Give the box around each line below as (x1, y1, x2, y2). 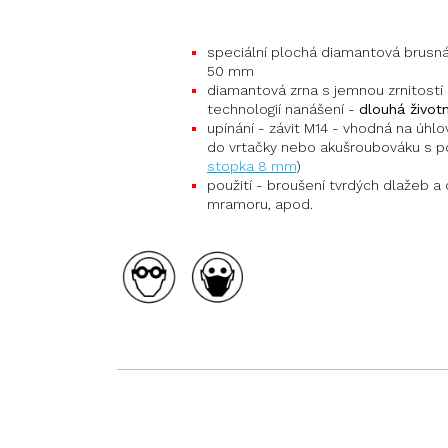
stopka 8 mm (207, 158, 296, 174)
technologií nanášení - (207, 101, 359, 117)
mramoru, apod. (207, 196, 313, 212)
